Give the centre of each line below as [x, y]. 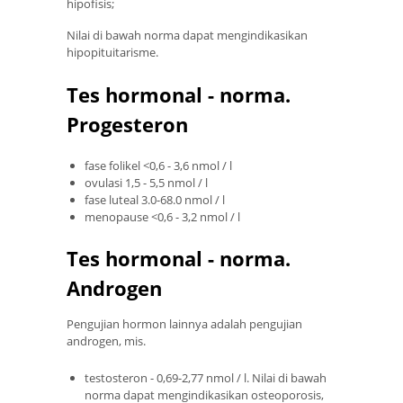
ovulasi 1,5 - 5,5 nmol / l [146, 183]
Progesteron [127, 125]
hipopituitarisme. [112, 52]
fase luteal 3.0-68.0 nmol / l [155, 200]
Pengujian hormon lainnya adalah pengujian [184, 324]
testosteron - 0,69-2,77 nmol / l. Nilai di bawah [206, 377]
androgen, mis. [106, 341]
